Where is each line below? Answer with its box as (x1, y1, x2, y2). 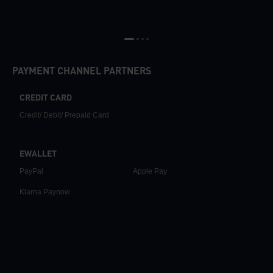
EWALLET (19, 149, 57, 158)
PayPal (19, 166, 43, 175)
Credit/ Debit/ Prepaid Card (19, 110, 109, 119)
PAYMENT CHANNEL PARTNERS (12, 66, 151, 77)
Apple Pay (133, 166, 167, 175)
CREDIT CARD (19, 93, 72, 102)
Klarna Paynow (19, 187, 70, 196)
